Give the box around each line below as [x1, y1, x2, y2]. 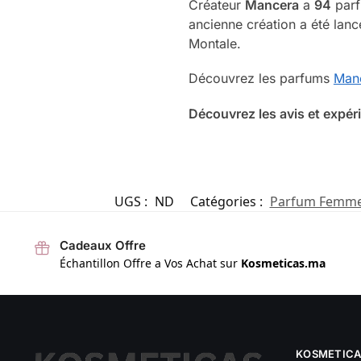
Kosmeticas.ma [240, 255, 326, 272]
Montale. [188, 35, 241, 52]
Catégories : [189, 192, 266, 210]
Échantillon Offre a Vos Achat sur [59, 255, 241, 272]
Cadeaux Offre [59, 237, 146, 253]
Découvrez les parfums [188, 70, 334, 87]
